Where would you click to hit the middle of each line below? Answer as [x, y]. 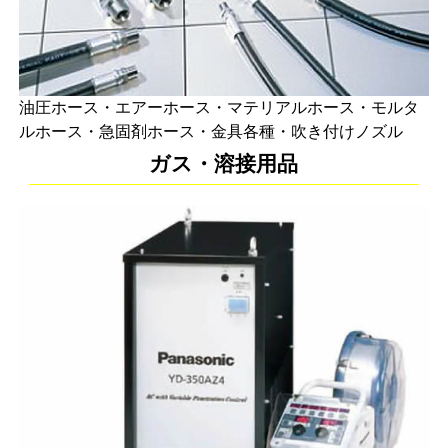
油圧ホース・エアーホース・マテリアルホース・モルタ [218, 108]
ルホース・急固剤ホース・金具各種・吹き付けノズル [210, 132]
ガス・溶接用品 [224, 163]
